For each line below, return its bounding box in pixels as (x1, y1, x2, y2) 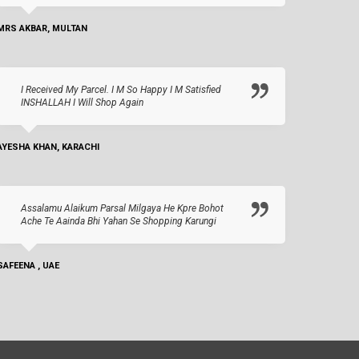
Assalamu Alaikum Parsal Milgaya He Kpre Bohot (21, 203, 224, 215)
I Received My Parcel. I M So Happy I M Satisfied (21, 84, 221, 96)
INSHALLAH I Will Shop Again (21, 97, 143, 109)
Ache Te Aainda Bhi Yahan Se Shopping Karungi (21, 216, 216, 228)
